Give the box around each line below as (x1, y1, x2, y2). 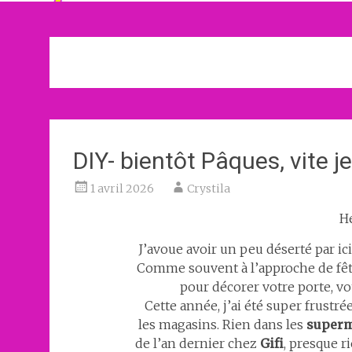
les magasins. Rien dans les (137, 317, 306, 332)
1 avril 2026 (90, 181, 154, 196)
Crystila (187, 181, 230, 196)
